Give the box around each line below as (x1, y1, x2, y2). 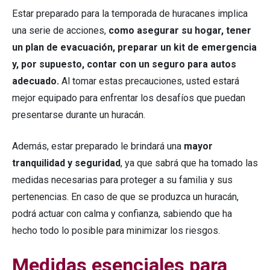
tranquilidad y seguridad (12, 157, 121, 169)
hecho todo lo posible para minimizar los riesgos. (12, 225, 220, 237)
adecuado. (12, 75, 59, 87)
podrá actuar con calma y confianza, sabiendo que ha (12, 208, 232, 220)
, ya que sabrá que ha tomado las (121, 157, 258, 169)
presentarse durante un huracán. (12, 109, 145, 121)
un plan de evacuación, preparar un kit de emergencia (12, 42, 257, 54)
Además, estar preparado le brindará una (12, 140, 184, 152)
